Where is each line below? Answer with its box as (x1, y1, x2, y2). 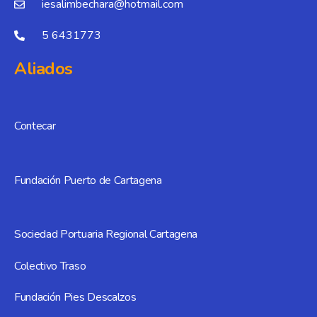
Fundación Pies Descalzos (14, 289, 137, 305)
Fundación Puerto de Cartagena (14, 172, 162, 188)
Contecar (14, 117, 56, 134)
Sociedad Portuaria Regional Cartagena (14, 226, 198, 243)
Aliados (14, 57, 73, 81)
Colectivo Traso (14, 258, 86, 274)
